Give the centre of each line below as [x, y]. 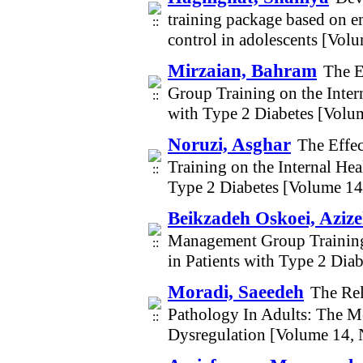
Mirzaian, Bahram [242, 70]
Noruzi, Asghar [229, 144]
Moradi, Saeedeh [236, 292]
